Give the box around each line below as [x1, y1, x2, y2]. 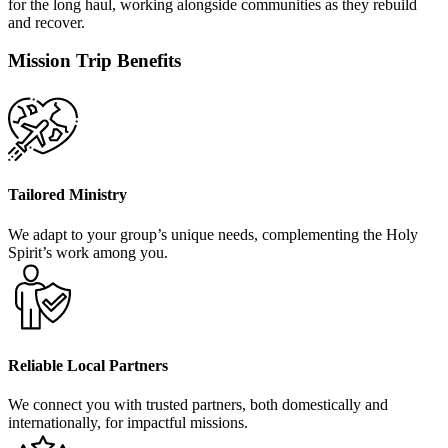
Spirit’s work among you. [8, 243, 168, 261]
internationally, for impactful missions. [8, 414, 248, 432]
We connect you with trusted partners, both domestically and [8, 396, 388, 414]
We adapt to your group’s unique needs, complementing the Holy [8, 225, 418, 243]
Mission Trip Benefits [8, 50, 181, 72]
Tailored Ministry [8, 186, 127, 204]
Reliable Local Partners [8, 356, 168, 374]
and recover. [8, 13, 85, 31]
